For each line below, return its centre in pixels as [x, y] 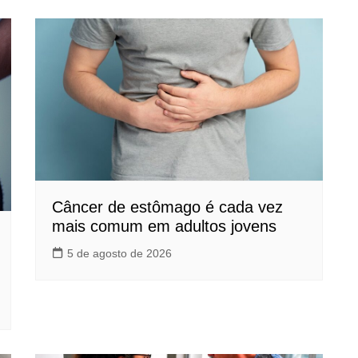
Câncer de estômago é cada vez [167, 207]
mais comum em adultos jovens [164, 226]
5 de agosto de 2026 [119, 253]
